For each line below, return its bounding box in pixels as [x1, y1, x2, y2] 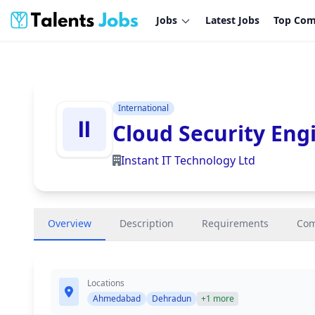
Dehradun [152, 292, 191, 304]
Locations [87, 277, 124, 289]
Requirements [202, 217, 269, 230]
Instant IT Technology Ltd [121, 153, 255, 168]
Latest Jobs [205, 13, 260, 27]
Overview [48, 217, 91, 230]
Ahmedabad [93, 292, 141, 304]
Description [120, 217, 174, 230]
